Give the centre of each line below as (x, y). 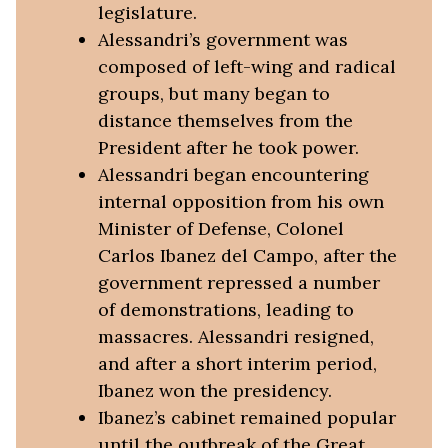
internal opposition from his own (240, 201)
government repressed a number (238, 282)
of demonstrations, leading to (225, 309)
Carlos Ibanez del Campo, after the (247, 255)
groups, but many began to (213, 93)
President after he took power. (228, 147)
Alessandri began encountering (233, 174)
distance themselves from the (225, 120)
